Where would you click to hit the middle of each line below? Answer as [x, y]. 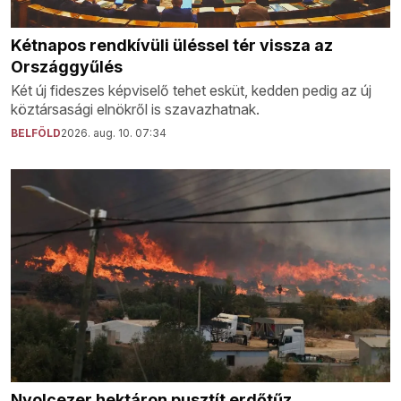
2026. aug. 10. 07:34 [114, 133]
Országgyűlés [67, 67]
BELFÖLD [36, 133]
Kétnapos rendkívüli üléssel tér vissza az [172, 46]
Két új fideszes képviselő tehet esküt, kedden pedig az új [191, 91]
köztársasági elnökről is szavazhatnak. [135, 110]
